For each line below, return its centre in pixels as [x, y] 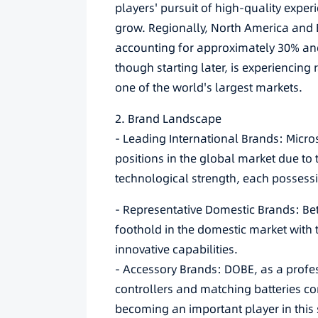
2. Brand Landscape [168, 119]
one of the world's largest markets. [209, 87]
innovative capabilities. [176, 249]
